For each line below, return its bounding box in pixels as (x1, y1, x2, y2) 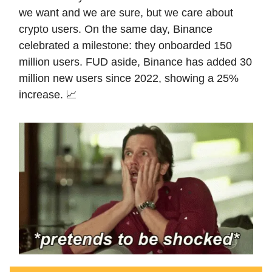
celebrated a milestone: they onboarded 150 (19, 39, 232, 52)
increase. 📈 (19, 89, 77, 101)
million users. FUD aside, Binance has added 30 (19, 56, 252, 69)
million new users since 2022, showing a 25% (19, 72, 239, 85)
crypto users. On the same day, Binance (19, 23, 212, 36)
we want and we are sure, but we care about (19, 7, 233, 19)
